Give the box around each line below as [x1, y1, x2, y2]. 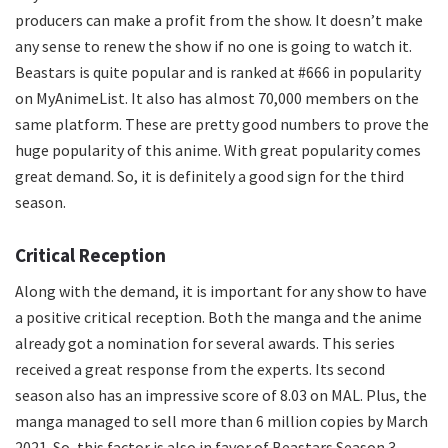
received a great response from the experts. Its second [15, 359, 385, 380]
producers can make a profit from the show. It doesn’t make [15, 10, 423, 31]
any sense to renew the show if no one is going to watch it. [15, 36, 412, 57]
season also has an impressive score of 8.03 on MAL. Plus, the [15, 385, 427, 406]
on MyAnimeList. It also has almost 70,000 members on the [15, 88, 419, 109]
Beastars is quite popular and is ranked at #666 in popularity [15, 62, 421, 83]
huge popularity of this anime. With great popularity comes [15, 140, 421, 161]
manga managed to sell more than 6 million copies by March [15, 411, 428, 432]
